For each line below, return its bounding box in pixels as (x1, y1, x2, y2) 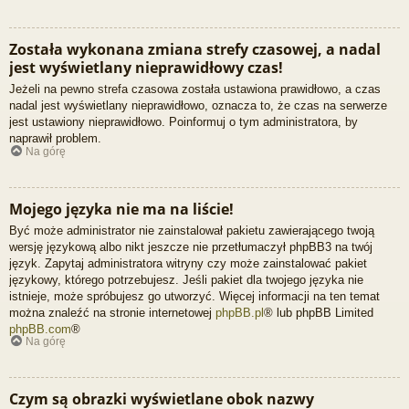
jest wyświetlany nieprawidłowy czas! (9, 58, 283, 79)
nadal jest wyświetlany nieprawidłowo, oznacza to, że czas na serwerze (9, 99, 387, 113)
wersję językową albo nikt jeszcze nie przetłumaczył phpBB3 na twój (9, 239, 372, 254)
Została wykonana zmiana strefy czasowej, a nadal (9, 39, 381, 60)
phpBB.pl (215, 305, 264, 320)
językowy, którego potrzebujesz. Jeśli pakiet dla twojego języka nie (9, 272, 363, 287)
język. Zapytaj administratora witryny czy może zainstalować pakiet (9, 256, 367, 270)
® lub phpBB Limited (264, 305, 373, 320)
